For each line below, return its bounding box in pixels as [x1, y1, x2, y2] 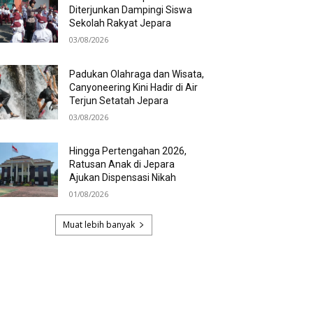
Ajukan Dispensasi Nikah [69, 172, 177, 184]
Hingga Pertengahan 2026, [69, 145, 187, 157]
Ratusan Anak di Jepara [69, 159, 175, 170]
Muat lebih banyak [62, 218, 135, 231]
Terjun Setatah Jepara [69, 94, 169, 106]
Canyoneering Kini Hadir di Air [69, 81, 198, 93]
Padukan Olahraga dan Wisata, [69, 68, 205, 80]
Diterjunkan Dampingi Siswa [69, 4, 193, 16]
